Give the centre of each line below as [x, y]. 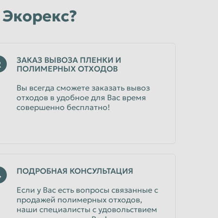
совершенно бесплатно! [63, 107]
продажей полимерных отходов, [79, 200]
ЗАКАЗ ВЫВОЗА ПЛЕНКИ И [69, 60]
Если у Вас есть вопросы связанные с [87, 190]
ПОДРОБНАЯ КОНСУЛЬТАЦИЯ [75, 171]
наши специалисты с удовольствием [87, 209]
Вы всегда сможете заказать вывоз [83, 88]
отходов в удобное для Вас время [81, 97]
